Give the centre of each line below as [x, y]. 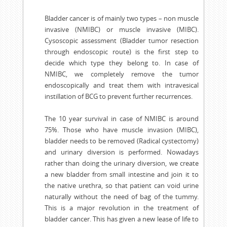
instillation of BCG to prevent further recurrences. [119, 97]
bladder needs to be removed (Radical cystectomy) [122, 141]
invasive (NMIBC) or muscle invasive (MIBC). [122, 30]
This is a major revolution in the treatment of [122, 208]
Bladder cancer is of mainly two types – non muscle [122, 18]
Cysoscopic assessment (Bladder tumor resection [122, 41]
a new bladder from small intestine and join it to [122, 175]
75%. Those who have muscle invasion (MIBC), [122, 130]
